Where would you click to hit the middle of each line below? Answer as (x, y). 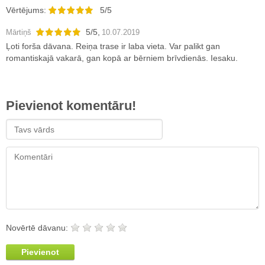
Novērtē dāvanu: (38, 228)
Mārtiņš (19, 33)
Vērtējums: (27, 10)
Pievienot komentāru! (71, 106)
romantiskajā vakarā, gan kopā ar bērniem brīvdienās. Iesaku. (122, 58)
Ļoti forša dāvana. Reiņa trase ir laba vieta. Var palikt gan (113, 46)
